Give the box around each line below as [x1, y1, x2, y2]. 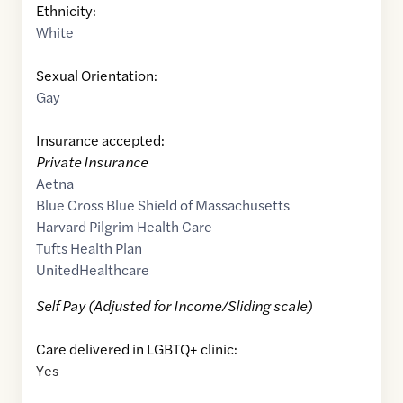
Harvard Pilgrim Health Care [36, 216, 212, 237]
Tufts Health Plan [36, 237, 142, 259]
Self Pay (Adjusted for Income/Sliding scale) [36, 295, 312, 317]
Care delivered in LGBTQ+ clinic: [36, 338, 237, 360]
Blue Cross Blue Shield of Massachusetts [36, 194, 290, 216]
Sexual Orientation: [36, 65, 157, 86]
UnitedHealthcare [36, 259, 149, 281]
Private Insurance [36, 151, 148, 173]
